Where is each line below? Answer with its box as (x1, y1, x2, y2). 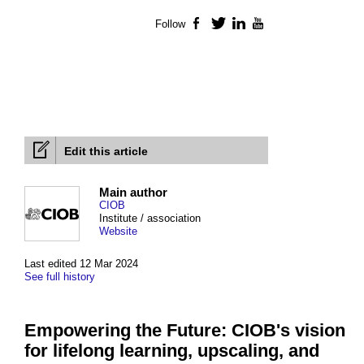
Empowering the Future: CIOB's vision (24, 320, 345, 341)
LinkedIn (246, 18, 290, 31)
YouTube (266, 18, 310, 31)
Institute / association (99, 212, 201, 225)
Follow (155, 18, 185, 31)
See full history (24, 271, 95, 284)
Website (99, 225, 137, 238)
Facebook (206, 18, 254, 31)
